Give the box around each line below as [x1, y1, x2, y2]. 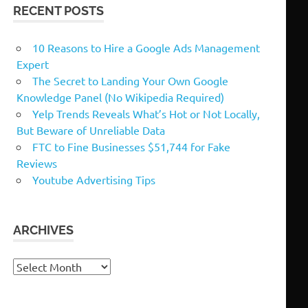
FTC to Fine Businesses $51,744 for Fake [32, 139, 230, 153]
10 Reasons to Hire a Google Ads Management [32, 40, 260, 54]
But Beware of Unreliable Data [16, 122, 165, 137]
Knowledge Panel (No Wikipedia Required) [16, 89, 224, 104]
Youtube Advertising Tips [32, 172, 155, 186]
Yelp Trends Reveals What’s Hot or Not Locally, [32, 106, 260, 120]
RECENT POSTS [13, 3, 104, 18]
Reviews [16, 155, 57, 170]
